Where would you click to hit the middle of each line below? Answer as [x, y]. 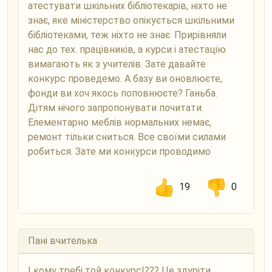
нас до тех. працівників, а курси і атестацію [127, 49]
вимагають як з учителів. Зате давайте [117, 64]
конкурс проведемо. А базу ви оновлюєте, [125, 78]
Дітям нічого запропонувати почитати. [116, 107]
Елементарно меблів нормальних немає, [120, 122]
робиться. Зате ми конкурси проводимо [119, 151]
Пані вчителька [63, 240]
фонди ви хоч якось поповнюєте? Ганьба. [123, 93]
